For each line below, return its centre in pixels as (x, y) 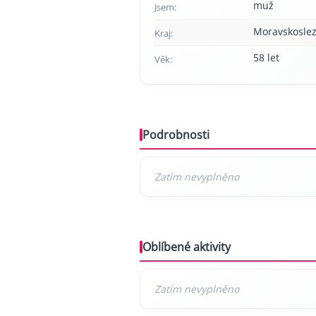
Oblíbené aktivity (187, 247)
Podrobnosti (176, 134)
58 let (266, 57)
